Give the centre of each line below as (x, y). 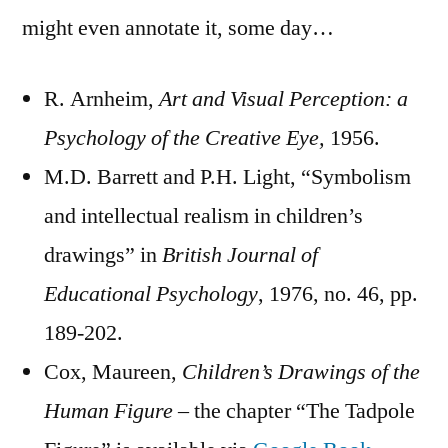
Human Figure (108, 410)
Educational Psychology (151, 293)
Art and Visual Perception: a (283, 98)
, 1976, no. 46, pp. (338, 293)
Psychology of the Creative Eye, (184, 137)
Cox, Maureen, (113, 371)
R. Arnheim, (101, 98)
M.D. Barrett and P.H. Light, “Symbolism (227, 176)
